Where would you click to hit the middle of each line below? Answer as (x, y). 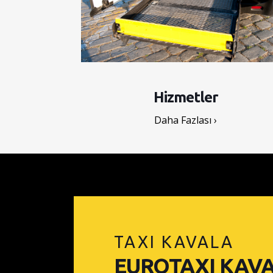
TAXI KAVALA (174, 242)
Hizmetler (186, 97)
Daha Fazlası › (186, 120)
